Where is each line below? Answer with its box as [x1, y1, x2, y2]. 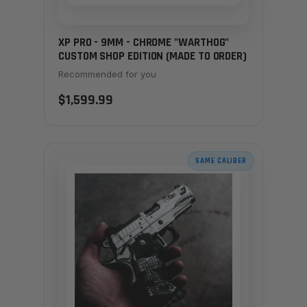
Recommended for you [58, 68, 156, 79]
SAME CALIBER [195, 156, 247, 166]
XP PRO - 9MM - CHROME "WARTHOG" [58, 35, 230, 51]
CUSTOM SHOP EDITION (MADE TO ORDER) [58, 49, 247, 64]
